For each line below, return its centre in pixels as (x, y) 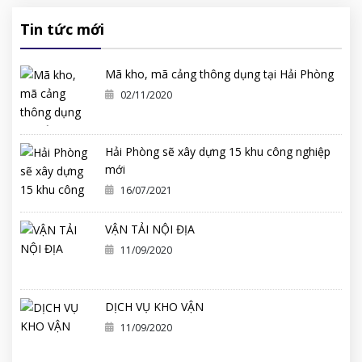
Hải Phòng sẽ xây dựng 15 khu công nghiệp (218, 152)
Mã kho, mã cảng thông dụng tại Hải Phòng (219, 74)
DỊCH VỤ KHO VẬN (154, 307)
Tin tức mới (62, 29)
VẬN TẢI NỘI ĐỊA (150, 229)
